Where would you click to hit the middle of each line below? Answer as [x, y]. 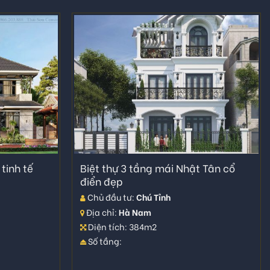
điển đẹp [102, 181]
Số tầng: [104, 241]
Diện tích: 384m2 [122, 226]
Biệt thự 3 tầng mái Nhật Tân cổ [158, 168]
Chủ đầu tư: [111, 197]
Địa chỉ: [102, 212]
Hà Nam [135, 212]
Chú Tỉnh [154, 197]
